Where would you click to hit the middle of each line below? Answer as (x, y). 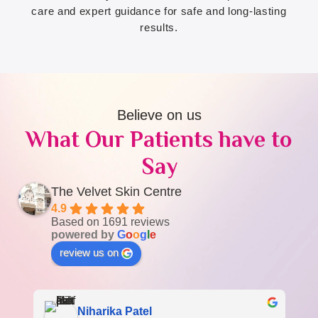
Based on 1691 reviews (111, 221)
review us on (89, 252)
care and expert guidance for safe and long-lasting (159, 11)
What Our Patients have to (159, 139)
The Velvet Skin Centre (117, 191)
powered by (84, 234)
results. (159, 28)
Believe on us (159, 115)
